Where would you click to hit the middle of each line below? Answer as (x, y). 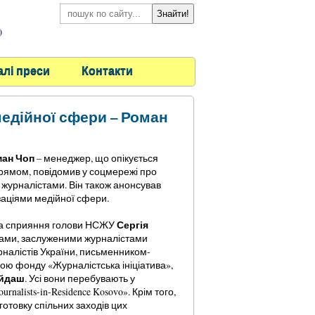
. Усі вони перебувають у (79, 278)
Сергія (132, 225)
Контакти (107, 70)
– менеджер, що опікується (96, 158)
